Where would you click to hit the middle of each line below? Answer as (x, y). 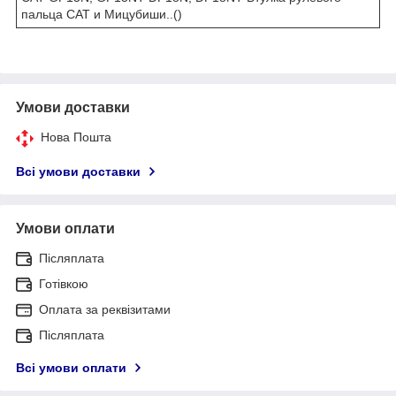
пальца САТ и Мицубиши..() (102, 14)
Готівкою (64, 283)
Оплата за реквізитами (105, 309)
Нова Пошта (76, 137)
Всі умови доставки (78, 171)
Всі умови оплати (71, 367)
